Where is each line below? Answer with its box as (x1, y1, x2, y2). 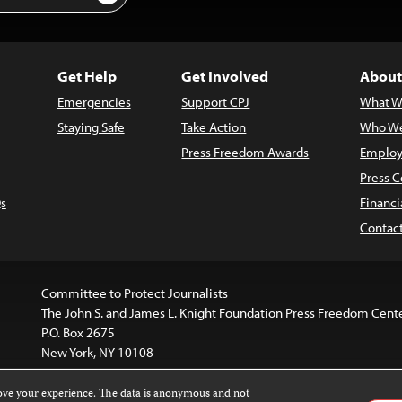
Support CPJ (181, 93, 250, 110)
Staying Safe (57, 118, 125, 135)
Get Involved (181, 66, 269, 85)
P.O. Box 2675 (40, 324, 115, 341)
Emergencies (57, 93, 131, 110)
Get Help (57, 66, 117, 85)
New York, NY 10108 (40, 344, 153, 361)
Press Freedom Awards (181, 144, 310, 161)
